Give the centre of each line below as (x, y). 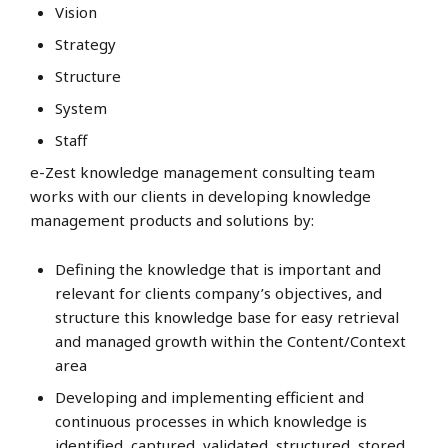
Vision (76, 12)
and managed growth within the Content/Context (230, 341)
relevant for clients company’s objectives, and (218, 293)
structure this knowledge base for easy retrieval (227, 317)
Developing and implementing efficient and (209, 397)
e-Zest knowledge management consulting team (202, 172)
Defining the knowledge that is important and (218, 269)
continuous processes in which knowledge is (211, 421)
